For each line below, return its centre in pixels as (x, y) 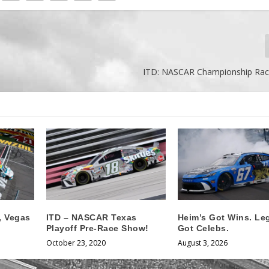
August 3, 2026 (202, 243)
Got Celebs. (203, 228)
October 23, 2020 (76, 243)
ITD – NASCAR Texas (91, 218)
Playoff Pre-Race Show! (97, 228)
